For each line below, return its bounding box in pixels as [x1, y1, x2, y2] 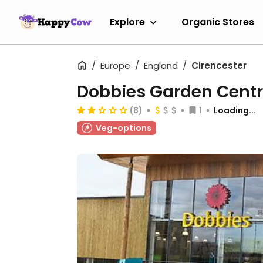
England [144, 59, 178, 72]
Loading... [214, 104, 256, 116]
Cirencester [191, 59, 247, 72]
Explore [110, 15, 145, 29]
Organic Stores [181, 15, 254, 29]
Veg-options [96, 122, 151, 134]
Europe [100, 59, 130, 72]
